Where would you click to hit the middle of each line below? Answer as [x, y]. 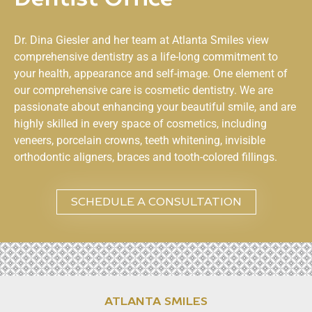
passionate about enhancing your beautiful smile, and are [155, 107]
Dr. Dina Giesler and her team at [93, 40]
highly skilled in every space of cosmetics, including [140, 123]
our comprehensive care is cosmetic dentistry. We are [143, 90]
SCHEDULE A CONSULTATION [156, 202]
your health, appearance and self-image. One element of [151, 73]
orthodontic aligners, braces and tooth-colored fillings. [146, 157]
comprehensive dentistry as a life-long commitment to [146, 56]
